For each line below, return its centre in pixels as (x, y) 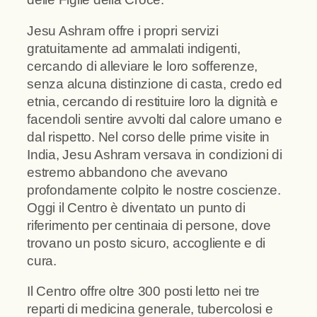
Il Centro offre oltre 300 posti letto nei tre (144, 292)
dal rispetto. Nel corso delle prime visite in (149, 137)
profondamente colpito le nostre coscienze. (154, 190)
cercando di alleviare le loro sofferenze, (143, 66)
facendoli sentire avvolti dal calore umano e (155, 119)
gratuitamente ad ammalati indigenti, (134, 48)
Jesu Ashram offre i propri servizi (123, 30)
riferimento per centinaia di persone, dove (149, 225)
